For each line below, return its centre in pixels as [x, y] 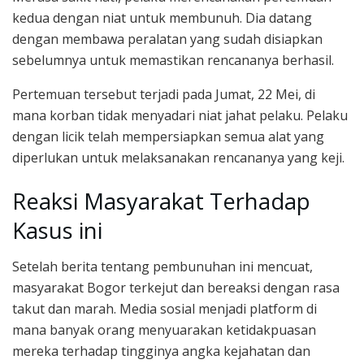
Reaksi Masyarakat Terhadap [161, 201]
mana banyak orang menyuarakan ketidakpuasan [164, 330]
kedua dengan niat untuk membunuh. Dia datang [162, 18]
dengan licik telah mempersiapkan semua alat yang [168, 137]
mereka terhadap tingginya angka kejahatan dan [161, 351]
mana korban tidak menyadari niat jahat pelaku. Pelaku [180, 116]
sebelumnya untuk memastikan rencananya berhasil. [173, 61]
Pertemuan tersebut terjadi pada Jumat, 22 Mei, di [164, 95]
